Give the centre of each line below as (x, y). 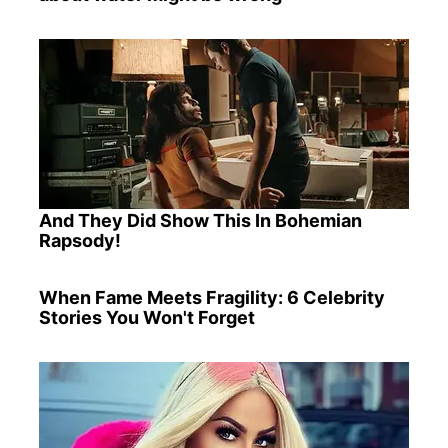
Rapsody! (79, 241)
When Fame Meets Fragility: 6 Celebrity (211, 297)
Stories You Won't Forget (146, 317)
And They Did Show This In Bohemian (200, 221)
